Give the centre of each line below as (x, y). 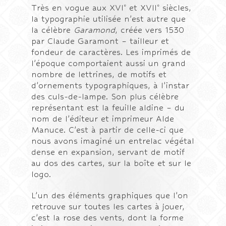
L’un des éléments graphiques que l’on (110, 195)
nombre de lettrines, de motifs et (99, 74)
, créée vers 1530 (150, 30)
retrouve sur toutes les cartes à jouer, (108, 207)
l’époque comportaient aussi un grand (109, 63)
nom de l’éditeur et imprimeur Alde (103, 119)
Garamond (95, 30)
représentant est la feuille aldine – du (108, 108)
